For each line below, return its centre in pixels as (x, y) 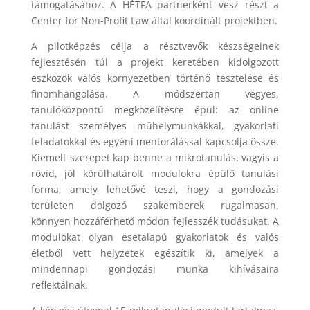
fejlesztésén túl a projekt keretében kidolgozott (155, 62)
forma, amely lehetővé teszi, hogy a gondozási (155, 189)
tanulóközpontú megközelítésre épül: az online (155, 109)
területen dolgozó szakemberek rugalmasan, (155, 205)
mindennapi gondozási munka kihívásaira (155, 268)
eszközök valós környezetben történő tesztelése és (155, 77)
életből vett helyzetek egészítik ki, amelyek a (155, 253)
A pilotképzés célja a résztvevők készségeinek (155, 46)
